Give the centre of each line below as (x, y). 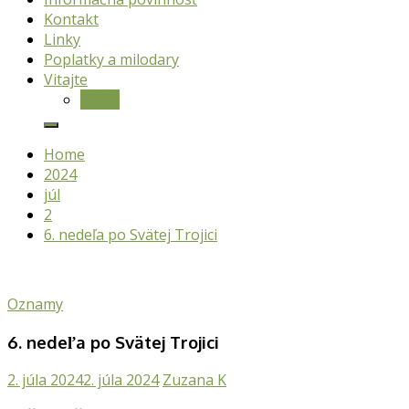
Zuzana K (194, 380)
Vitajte (66, 79)
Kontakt (71, 19)
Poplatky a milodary (111, 59)
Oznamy (35, 304)
